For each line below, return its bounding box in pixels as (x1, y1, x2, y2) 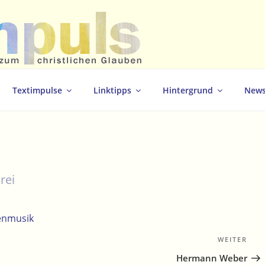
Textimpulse (12, 84, 62, 96)
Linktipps (93, 84, 131, 96)
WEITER (217, 235, 247, 244)
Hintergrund (163, 84, 213, 96)
